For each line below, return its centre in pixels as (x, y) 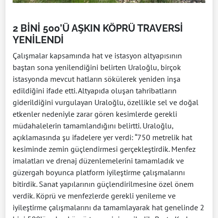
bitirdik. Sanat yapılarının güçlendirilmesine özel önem (103, 184)
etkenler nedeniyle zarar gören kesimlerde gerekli (95, 114)
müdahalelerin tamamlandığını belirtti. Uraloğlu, (93, 126)
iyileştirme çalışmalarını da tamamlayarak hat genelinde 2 (109, 208)
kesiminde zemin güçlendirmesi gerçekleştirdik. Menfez (104, 149)
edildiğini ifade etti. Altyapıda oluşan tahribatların (95, 91)
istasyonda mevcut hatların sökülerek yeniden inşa (97, 79)
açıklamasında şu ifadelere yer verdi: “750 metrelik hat (102, 137)
